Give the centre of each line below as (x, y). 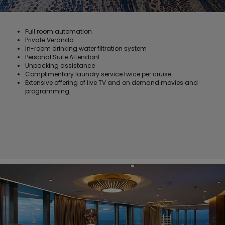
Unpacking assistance (60, 66)
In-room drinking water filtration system (86, 49)
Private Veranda (49, 40)
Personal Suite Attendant (63, 57)
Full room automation (59, 32)
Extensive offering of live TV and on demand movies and (111, 83)
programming (47, 91)
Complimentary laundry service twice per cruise (98, 74)
